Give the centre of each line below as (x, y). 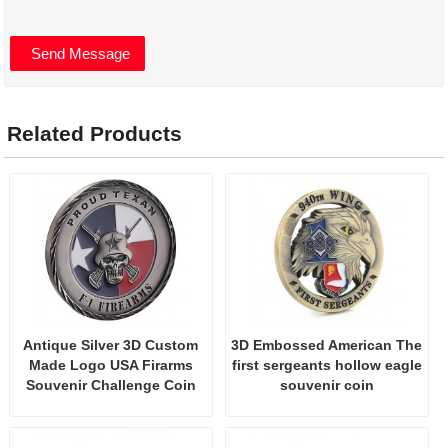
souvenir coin (326, 385)
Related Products (95, 134)
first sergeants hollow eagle (326, 365)
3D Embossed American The (327, 345)
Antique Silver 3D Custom (111, 345)
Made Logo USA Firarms (110, 365)
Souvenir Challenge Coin (110, 385)
